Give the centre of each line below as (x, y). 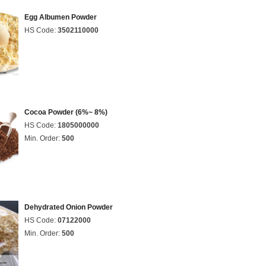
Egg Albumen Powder (61, 17)
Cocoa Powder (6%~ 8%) (66, 112)
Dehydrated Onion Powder (69, 207)
